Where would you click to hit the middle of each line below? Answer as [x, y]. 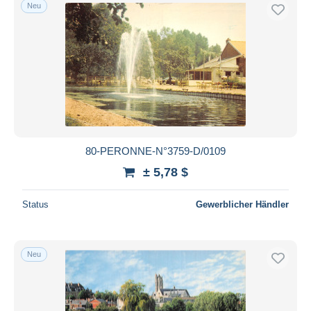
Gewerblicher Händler [242, 204]
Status [35, 204]
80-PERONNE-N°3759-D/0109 [155, 151]
